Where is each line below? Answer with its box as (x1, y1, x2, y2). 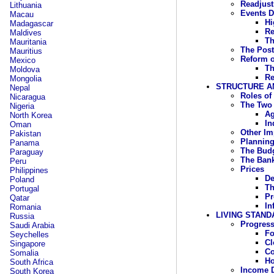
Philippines (10, 166, 48, 175)
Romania (10, 202, 41, 212)
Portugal (10, 184, 39, 193)
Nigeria (10, 102, 34, 111)
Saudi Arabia (10, 221, 54, 230)
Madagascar (10, 19, 53, 28)
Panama (10, 138, 39, 147)
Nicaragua (10, 92, 45, 102)
